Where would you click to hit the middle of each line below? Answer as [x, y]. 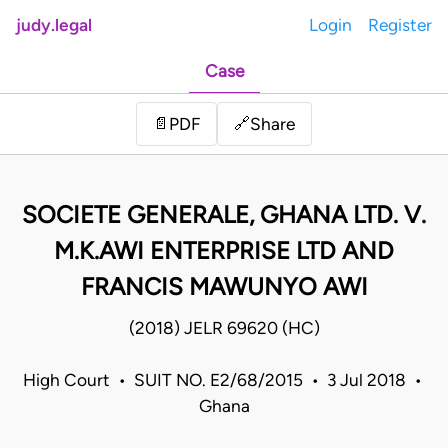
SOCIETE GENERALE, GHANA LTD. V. [224, 215]
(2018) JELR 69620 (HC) [224, 328]
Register [400, 25]
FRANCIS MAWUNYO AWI [224, 287]
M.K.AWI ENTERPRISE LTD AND [224, 251]
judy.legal [54, 25]
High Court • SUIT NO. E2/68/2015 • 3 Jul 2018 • [224, 380]
